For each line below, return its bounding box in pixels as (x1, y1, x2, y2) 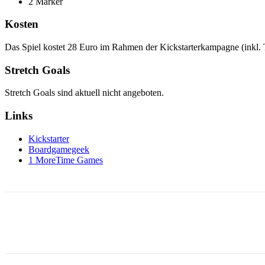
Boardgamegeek (28, 144, 89, 154)
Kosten (5, 18, 38, 31)
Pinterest (137, 218, 166, 227)
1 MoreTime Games (28, 154, 103, 165)
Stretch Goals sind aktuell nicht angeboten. (5, 88, 164, 98)
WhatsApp (203, 218, 235, 227)
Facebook (28, 218, 59, 227)
